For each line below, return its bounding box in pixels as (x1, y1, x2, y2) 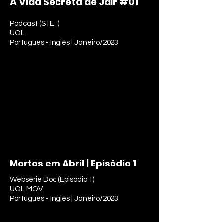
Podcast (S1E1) (10, 20, 59, 27)
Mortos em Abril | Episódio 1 (10, 157, 136, 169)
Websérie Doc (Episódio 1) (10, 176, 94, 183)
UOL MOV (10, 185, 43, 193)
